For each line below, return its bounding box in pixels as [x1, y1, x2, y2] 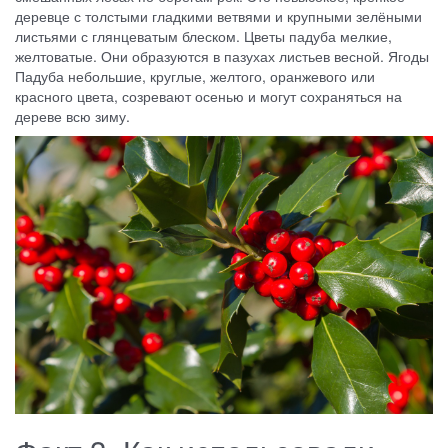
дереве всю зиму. [15, 105, 130, 126]
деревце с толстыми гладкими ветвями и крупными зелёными [15, 5, 422, 26]
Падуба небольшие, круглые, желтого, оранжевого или [15, 65, 375, 86]
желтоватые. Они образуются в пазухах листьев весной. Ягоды [15, 45, 429, 66]
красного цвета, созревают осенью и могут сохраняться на [15, 85, 402, 106]
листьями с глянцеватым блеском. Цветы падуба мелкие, [15, 25, 392, 46]
